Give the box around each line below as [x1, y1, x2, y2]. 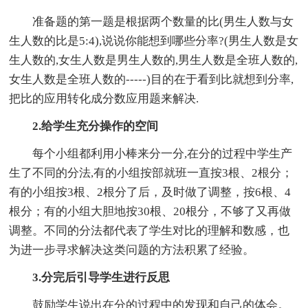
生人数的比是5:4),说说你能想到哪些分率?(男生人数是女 [9, 34, 299, 48]
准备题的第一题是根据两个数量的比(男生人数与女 [32, 15, 294, 29]
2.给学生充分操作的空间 [32, 120, 159, 133]
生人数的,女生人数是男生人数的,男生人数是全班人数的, [9, 54, 298, 67]
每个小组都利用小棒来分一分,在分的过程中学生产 [32, 147, 293, 161]
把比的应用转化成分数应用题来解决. [9, 92, 199, 106]
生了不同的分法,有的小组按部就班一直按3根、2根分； [9, 166, 294, 180]
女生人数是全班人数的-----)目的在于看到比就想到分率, [9, 73, 294, 87]
